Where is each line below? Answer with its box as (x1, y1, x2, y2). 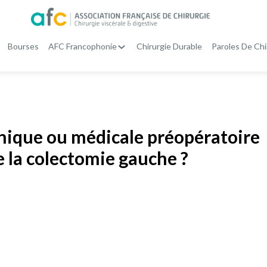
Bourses (7, 41, 39, 51)
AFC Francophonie (48, 41, 117, 51)
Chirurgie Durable (136, 41, 202, 51)
